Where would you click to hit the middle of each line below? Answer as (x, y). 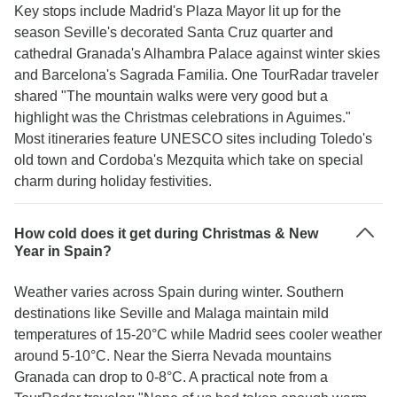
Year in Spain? (63, 251)
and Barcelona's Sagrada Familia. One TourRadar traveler (196, 75)
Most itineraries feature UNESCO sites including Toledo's (193, 139)
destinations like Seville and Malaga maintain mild (171, 313)
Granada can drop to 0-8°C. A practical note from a (171, 377)
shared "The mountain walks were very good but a (171, 96)
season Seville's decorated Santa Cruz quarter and (174, 32)
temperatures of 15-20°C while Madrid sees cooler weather (198, 335)
